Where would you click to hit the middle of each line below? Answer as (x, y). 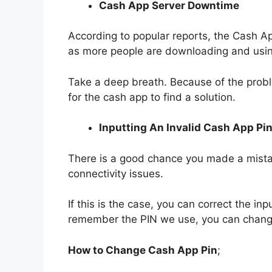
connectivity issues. (116, 173)
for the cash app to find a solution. (152, 97)
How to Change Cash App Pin (143, 250)
